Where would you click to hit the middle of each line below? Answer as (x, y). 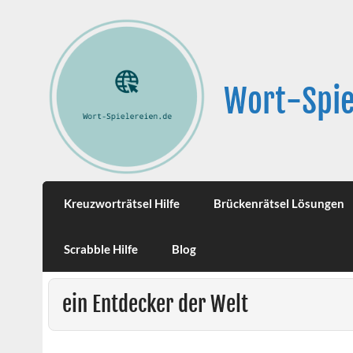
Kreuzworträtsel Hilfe (122, 204)
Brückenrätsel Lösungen (279, 204)
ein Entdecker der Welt (155, 304)
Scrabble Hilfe (101, 249)
